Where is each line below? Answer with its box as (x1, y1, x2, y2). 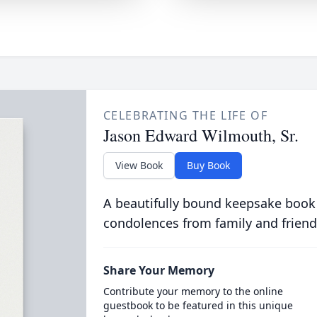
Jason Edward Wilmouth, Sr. (103, 124, 299, 146)
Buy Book (186, 158, 230, 172)
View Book (115, 158, 163, 172)
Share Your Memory (103, 263, 214, 278)
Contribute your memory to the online (103, 284, 283, 298)
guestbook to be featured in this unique (103, 299, 293, 312)
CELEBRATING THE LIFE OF (103, 108, 268, 123)
